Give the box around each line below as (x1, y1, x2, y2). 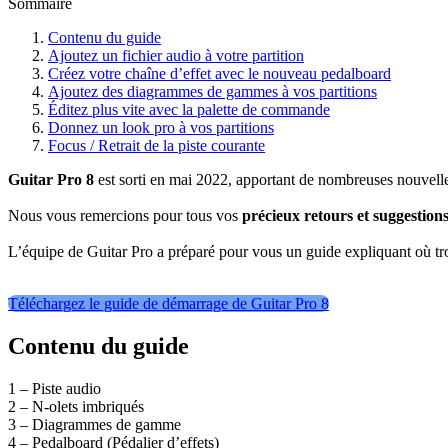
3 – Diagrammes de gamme (8, 416, 181, 434)
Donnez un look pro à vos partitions (48, 119, 274, 137)
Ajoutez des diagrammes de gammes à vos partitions (48, 83, 377, 101)
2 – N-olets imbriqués (8, 398, 144, 416)
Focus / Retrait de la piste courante (48, 137, 265, 155)
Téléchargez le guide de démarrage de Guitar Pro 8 (8, 295, 329, 313)
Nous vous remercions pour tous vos (8, 207, 242, 225)
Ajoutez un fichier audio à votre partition (48, 47, 304, 65)
